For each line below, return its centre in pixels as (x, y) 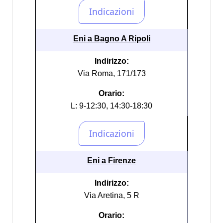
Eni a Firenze (111, 161)
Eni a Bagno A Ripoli (111, 39)
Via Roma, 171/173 (111, 73)
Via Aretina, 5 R (111, 195)
